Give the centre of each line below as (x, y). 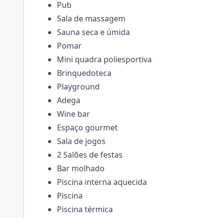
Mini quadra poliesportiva (104, 59)
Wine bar (73, 114)
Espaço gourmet (87, 127)
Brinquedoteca (84, 73)
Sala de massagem (91, 18)
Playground (78, 87)
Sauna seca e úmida (93, 32)
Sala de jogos (81, 141)
